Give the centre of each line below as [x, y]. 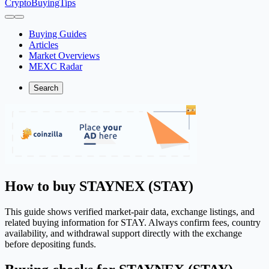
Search [46, 88]
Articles [44, 45]
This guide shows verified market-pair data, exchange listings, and [130, 211]
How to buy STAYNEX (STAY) [99, 186]
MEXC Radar [56, 66]
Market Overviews [64, 56]
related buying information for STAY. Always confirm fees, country [133, 222]
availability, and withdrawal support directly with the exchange [123, 233]
